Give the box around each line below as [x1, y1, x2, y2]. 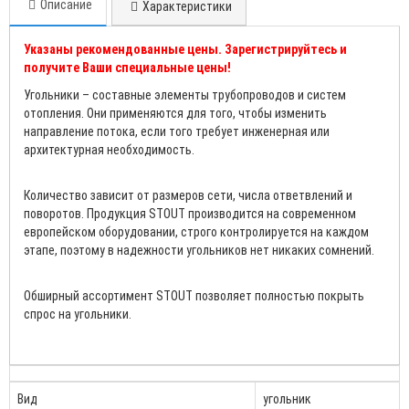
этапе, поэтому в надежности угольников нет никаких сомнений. [24, 242, 374, 257]
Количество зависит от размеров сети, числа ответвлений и [24, 187, 352, 203]
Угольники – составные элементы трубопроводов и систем [24, 87, 346, 102]
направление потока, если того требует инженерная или [24, 123, 330, 139]
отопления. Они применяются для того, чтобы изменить [24, 105, 327, 121]
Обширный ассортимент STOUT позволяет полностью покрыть [24, 288, 364, 303]
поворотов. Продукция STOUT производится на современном [24, 205, 356, 221]
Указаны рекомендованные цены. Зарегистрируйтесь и [24, 41, 347, 57]
